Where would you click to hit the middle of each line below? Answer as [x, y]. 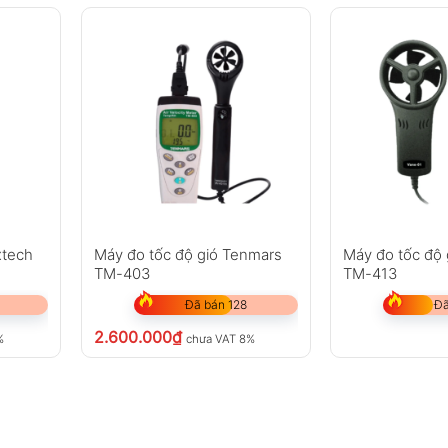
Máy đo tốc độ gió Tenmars [187, 255]
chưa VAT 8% [220, 339]
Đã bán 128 [215, 305]
